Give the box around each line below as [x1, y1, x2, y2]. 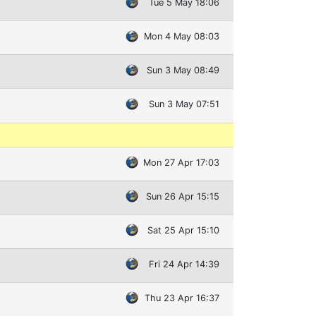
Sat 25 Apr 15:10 [147, 224, 219, 236]
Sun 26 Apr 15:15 [146, 190, 219, 202]
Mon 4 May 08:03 [144, 31, 219, 42]
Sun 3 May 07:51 [149, 99, 219, 110]
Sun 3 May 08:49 [147, 65, 219, 76]
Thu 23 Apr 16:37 [145, 292, 219, 303]
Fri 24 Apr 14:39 [149, 258, 219, 269]
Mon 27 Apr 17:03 [143, 157, 219, 168]
